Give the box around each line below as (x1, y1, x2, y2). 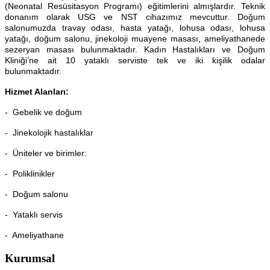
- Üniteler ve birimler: (5, 148, 87, 159)
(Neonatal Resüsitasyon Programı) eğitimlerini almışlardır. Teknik (5, 1, 265, 11)
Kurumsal (5, 251, 55, 265)
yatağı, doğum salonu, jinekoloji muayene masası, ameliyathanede (5, 34, 265, 44)
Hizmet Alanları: (5, 87, 69, 97)
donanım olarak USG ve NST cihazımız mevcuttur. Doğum (5, 12, 265, 22)
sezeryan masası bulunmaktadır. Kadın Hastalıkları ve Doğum (5, 45, 265, 55)
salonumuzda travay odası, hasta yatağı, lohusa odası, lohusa (5, 23, 265, 33)
